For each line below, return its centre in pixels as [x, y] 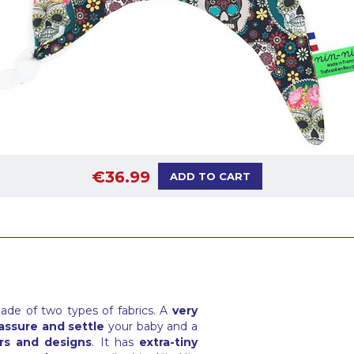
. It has [115, 343]
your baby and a [151, 327]
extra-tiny [168, 343]
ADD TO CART [210, 177]
